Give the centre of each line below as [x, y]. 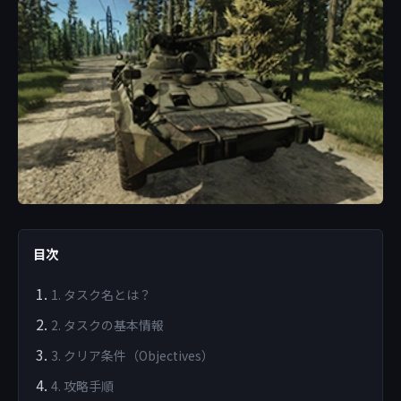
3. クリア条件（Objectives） [132, 356]
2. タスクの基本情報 [107, 325]
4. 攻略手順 [82, 386]
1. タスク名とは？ [101, 295]
